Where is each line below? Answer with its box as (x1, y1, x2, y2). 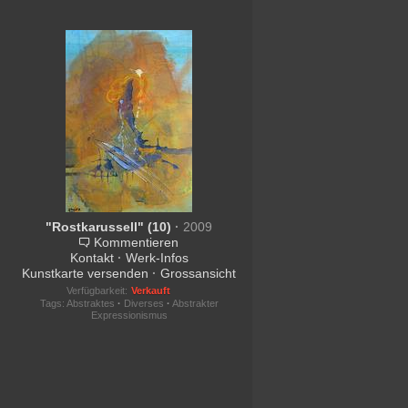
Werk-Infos (125, 250, 189, 265)
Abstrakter (171, 298, 219, 309)
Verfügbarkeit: (66, 285, 127, 296)
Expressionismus (90, 310, 168, 321)
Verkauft (130, 285, 170, 296)
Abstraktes (66, 298, 115, 309)
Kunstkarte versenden (22, 266, 149, 280)
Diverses (123, 298, 164, 309)
